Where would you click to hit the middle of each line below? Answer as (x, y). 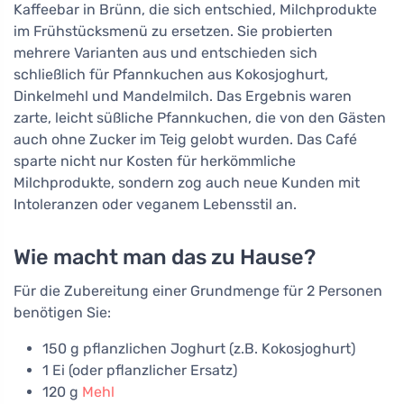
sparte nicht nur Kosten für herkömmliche (155, 161)
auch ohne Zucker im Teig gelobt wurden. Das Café (185, 140)
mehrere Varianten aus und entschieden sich (165, 53)
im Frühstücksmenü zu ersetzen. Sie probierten (173, 32)
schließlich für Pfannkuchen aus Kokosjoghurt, (171, 75)
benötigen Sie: (62, 313)
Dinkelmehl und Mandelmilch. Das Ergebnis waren (183, 96)
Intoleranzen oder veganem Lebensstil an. (155, 205)
